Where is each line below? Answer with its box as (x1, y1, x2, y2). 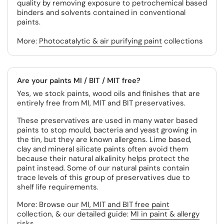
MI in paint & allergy (130, 209, 199, 219)
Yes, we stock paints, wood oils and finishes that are (17, 88, 200, 98)
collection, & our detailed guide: (17, 209, 130, 219)
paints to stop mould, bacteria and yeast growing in (17, 125, 197, 135)
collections (162, 36, 203, 46)
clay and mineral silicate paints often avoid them (17, 144, 188, 154)
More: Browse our (17, 199, 81, 209)
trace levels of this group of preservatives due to (17, 172, 190, 182)
